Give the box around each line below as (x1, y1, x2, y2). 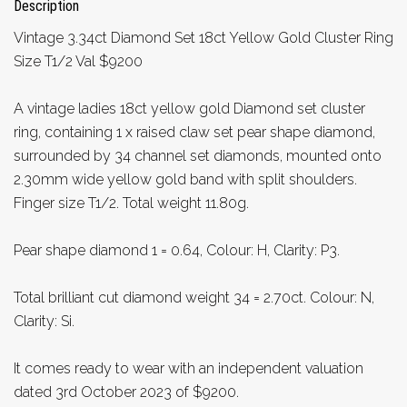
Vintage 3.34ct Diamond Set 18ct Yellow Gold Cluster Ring (14, 28, 393, 46)
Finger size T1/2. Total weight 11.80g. (14, 194, 249, 212)
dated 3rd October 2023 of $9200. (14, 382, 239, 401)
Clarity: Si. (14, 312, 74, 330)
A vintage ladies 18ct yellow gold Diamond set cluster (14, 99, 365, 117)
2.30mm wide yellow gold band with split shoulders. (14, 170, 357, 188)
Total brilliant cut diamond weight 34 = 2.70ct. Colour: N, (14, 288, 374, 306)
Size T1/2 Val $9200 (14, 52, 143, 70)
